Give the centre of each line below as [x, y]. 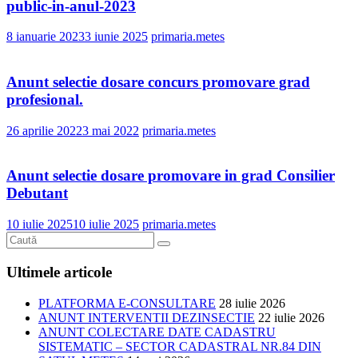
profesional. [45, 99]
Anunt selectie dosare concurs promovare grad [158, 82]
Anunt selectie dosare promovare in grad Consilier [171, 176]
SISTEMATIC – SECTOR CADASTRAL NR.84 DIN [180, 346]
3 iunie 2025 [116, 37]
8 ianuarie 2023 [46, 37]
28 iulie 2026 [252, 303]
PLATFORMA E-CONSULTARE [127, 303]
